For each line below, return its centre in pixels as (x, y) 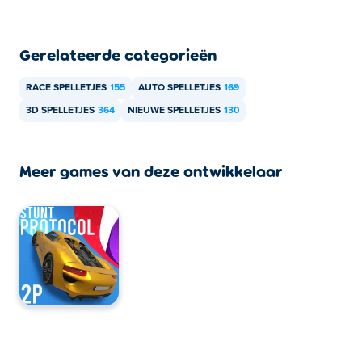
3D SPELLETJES (60, 111)
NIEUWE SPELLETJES (174, 111)
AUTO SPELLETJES (179, 88)
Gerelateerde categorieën (118, 54)
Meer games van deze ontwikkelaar (151, 170)
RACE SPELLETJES (66, 88)
